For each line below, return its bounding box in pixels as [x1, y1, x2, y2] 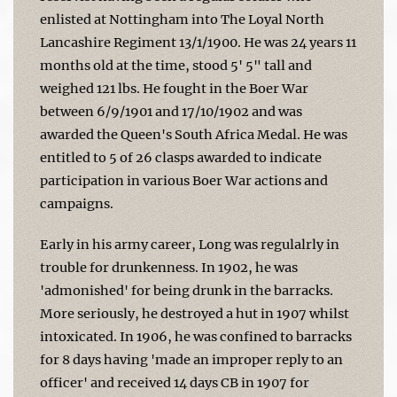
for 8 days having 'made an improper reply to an [40, 351, 343, 368]
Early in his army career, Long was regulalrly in [40, 236, 339, 253]
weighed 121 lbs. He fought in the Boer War [40, 80, 308, 97]
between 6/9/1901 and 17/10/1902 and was [40, 103, 302, 120]
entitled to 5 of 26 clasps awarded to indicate [40, 149, 322, 166]
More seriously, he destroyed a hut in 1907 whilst [40, 305, 349, 322]
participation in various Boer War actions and [40, 172, 328, 189]
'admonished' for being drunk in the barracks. [40, 282, 333, 299]
